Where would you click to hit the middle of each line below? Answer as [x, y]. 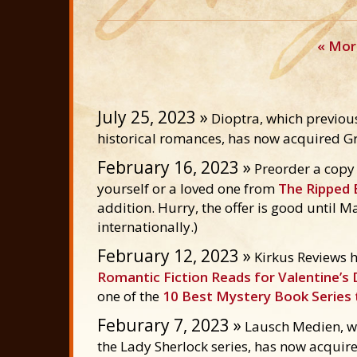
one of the [130, 296]
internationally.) [147, 227]
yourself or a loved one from [188, 188]
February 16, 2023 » [174, 167]
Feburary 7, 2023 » [169, 325]
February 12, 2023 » [174, 256]
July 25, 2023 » [153, 117]
